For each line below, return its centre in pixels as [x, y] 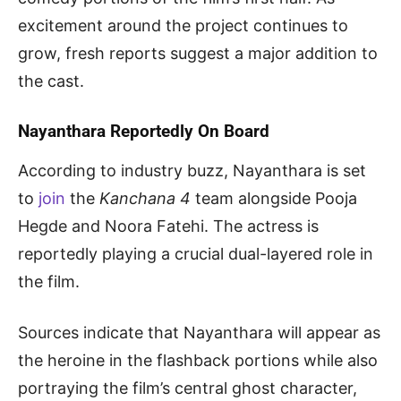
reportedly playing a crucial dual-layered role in [196, 253]
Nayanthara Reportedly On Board [144, 131]
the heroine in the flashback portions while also [198, 360]
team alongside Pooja [274, 198]
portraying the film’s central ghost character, [188, 388]
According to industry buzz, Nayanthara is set [192, 170]
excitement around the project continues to [183, 25]
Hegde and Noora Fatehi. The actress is [168, 226]
